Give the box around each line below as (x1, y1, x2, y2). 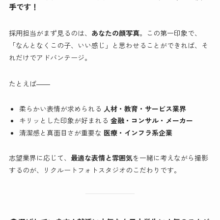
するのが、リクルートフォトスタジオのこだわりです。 (8, 165, 181, 175)
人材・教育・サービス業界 (103, 103, 186, 113)
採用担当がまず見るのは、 (8, 27, 91, 38)
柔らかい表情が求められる (19, 103, 104, 113)
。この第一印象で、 (139, 27, 201, 38)
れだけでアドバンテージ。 (8, 52, 91, 62)
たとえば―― (8, 78, 50, 88)
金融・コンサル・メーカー (110, 115, 193, 126)
